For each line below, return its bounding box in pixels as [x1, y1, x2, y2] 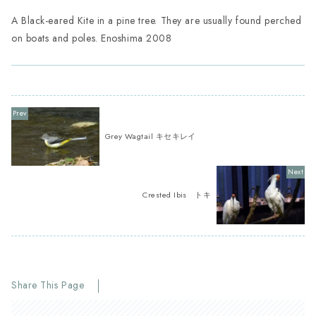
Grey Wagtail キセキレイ [104, 130, 196, 142]
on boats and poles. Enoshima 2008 [11, 30, 172, 45]
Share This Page [11, 278, 85, 293]
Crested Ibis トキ [142, 189, 212, 201]
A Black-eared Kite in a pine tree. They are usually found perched [11, 13, 302, 28]
